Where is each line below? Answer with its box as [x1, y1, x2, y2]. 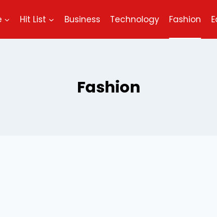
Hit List [20, 13, 46, 25]
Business [64, 13, 100, 25]
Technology [109, 13, 159, 25]
